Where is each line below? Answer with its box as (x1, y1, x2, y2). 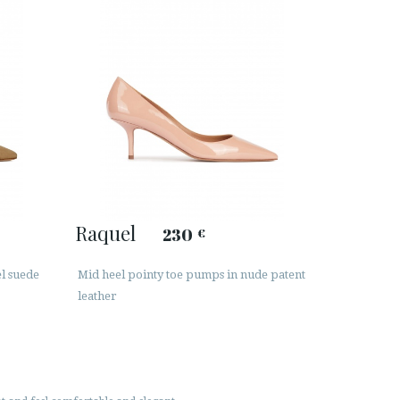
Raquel (74, 219, 136, 246)
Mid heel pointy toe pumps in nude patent (77, 268, 305, 282)
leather (77, 289, 117, 304)
